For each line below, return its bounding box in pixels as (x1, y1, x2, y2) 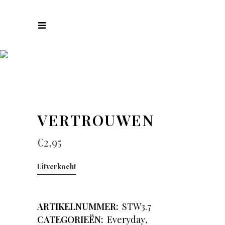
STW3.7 (122, 200, 151, 212)
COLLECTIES (81, 50, 144, 63)
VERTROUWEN (37, 110, 154, 130)
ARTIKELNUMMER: (37, 200, 121, 212)
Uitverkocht (37, 162, 76, 171)
